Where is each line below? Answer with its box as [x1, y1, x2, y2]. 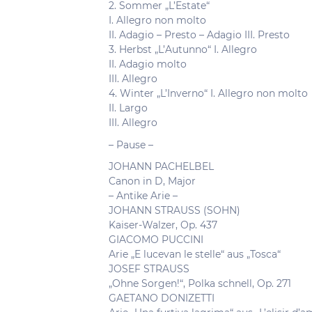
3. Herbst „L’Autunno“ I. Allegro [109, 43, 257, 56]
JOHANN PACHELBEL [109, 160, 214, 173]
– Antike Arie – [109, 189, 178, 202]
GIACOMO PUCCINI [109, 233, 203, 246]
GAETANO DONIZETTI [109, 292, 214, 304]
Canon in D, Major [109, 175, 196, 187]
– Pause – [109, 138, 153, 151]
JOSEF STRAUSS [109, 263, 189, 275]
